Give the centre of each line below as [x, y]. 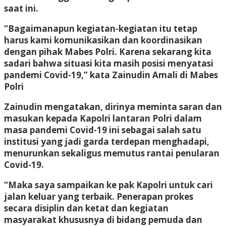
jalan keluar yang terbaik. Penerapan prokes [99, 196]
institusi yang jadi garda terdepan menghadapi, [107, 141]
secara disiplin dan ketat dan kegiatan [86, 208]
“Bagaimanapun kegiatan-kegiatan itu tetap [101, 28]
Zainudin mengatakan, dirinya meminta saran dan [113, 106]
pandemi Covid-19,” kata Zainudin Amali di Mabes [111, 75]
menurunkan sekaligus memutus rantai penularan [112, 153]
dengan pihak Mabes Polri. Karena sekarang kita [108, 51]
